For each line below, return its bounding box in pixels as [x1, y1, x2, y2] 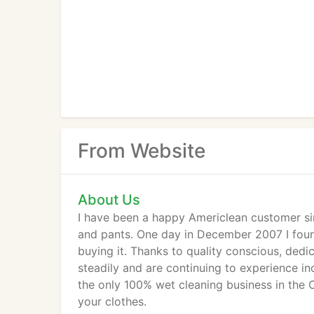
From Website [78, 139, 205, 163]
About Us [78, 191, 140, 208]
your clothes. [78, 294, 146, 308]
